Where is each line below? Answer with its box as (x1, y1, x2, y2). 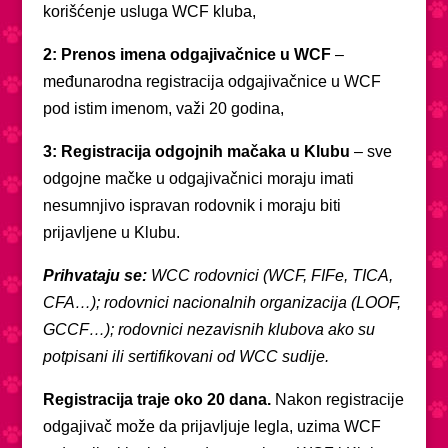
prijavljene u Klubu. (42, 223, 180, 241)
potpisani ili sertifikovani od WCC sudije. (42, 347, 329, 365)
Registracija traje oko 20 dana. (42, 390, 271, 408)
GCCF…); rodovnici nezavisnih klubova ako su (42, 320, 375, 338)
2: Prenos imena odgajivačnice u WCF (42, 45, 331, 63)
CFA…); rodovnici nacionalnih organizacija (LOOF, (42, 293, 401, 311)
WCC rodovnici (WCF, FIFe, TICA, (150, 266, 393, 284)
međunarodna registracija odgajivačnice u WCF (42, 72, 381, 90)
